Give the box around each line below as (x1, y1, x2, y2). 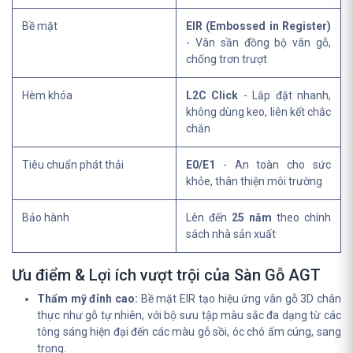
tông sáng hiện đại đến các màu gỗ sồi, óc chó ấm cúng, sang (37, 325, 341, 338)
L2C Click (186, 89, 239, 102)
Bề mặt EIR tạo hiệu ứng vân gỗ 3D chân (138, 292, 342, 305)
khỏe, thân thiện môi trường (186, 175, 322, 188)
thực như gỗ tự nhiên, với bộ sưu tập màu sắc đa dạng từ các (37, 309, 341, 321)
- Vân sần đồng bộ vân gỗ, (186, 36, 331, 49)
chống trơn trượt (186, 53, 267, 65)
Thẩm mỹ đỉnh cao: (37, 292, 139, 305)
